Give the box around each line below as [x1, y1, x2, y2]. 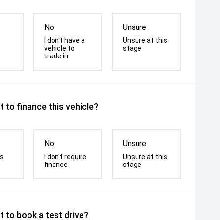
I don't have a [44, 36, 85, 44]
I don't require [44, 153, 87, 161]
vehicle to [44, 44, 75, 52]
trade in [44, 52, 69, 60]
